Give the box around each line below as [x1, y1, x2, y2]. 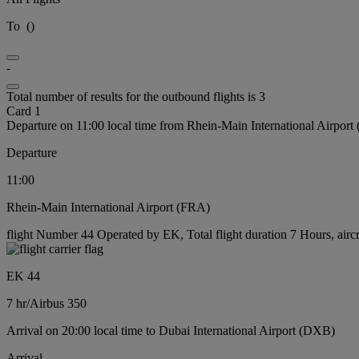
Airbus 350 [30, 296, 87, 310]
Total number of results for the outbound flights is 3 [6, 89, 265, 103]
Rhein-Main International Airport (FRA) [6, 200, 210, 214]
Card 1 [6, 103, 41, 118]
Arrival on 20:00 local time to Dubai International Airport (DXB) [6, 323, 335, 337]
